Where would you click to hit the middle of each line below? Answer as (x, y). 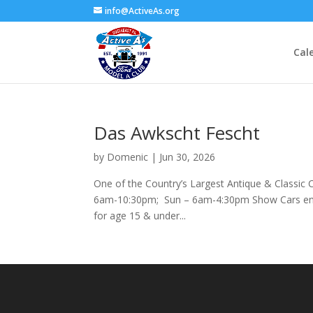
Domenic (128, 157)
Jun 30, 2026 (188, 157)
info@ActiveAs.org (143, 11)
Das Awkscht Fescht (177, 133)
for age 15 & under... (140, 216)
